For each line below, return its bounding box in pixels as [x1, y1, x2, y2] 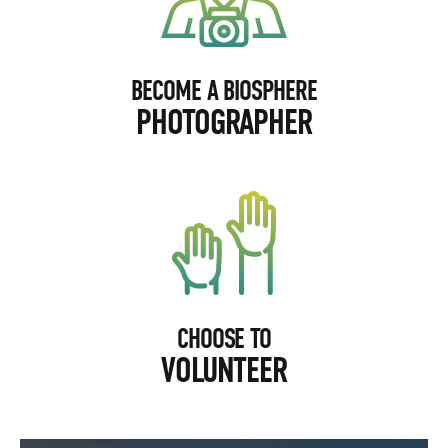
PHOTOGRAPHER [136, 102, 312, 143]
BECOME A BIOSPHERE [131, 75, 317, 107]
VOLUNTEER [160, 350, 288, 391]
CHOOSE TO [176, 323, 272, 355]
